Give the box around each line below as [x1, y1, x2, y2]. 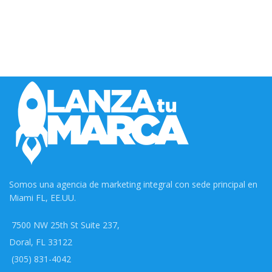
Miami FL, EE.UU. [9, 192, 76, 204]
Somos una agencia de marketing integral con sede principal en [9, 178, 257, 191]
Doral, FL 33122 [9, 236, 72, 248]
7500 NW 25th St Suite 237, [12, 219, 120, 231]
